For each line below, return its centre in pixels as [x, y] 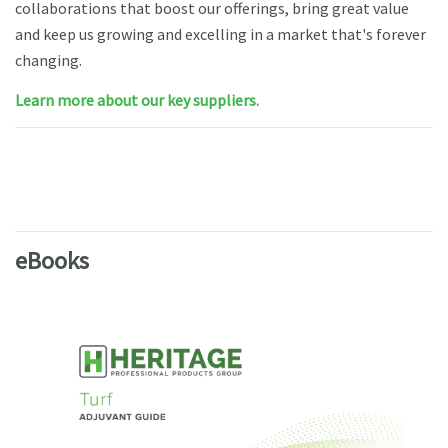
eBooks [52, 261]
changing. [48, 60]
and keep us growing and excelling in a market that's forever [220, 34]
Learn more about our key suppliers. [137, 100]
